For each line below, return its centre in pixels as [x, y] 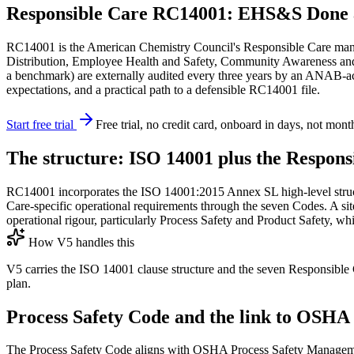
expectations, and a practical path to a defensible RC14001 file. [163, 89]
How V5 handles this [80, 242]
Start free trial [41, 124]
